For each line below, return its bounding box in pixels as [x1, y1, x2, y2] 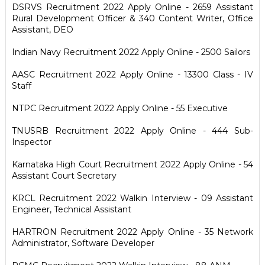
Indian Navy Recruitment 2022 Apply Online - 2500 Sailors [11, 47, 250, 57]
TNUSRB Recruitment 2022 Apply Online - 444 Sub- [11, 125, 254, 136]
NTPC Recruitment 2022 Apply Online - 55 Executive [11, 103, 228, 114]
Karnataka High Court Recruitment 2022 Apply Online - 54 [11, 159, 254, 170]
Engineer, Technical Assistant [11, 204, 131, 215]
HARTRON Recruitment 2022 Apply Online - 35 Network [11, 227, 254, 237]
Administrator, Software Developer [11, 238, 154, 248]
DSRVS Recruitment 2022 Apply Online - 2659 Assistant [11, 2, 254, 12]
